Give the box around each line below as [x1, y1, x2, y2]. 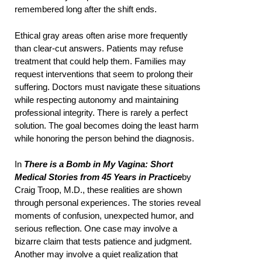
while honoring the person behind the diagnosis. [15, 133, 194, 143]
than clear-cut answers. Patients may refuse [15, 43, 183, 53]
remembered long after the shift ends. [15, 4, 157, 15]
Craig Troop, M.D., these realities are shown [15, 185, 182, 195]
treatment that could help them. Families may [15, 56, 186, 66]
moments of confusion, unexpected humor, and [15, 211, 194, 221]
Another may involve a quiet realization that [15, 249, 178, 260]
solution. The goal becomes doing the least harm [15, 120, 199, 130]
